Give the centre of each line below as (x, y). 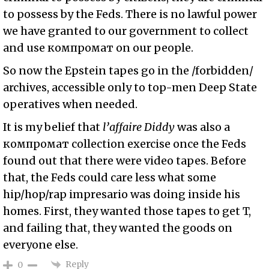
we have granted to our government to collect (126, 31)
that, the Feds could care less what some (110, 178)
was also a (203, 127)
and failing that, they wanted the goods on (118, 228)
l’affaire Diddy (139, 127)
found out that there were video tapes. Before (125, 161)
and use (26, 48)
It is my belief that (52, 127)
